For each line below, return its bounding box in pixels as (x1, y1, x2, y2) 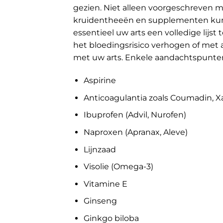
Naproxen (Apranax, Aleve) (83, 127, 188, 137)
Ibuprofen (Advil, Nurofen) (83, 110, 186, 120)
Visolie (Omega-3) (83, 162, 153, 172)
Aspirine (83, 76, 116, 86)
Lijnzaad (83, 144, 116, 154)
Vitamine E (83, 179, 127, 189)
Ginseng (83, 196, 117, 206)
